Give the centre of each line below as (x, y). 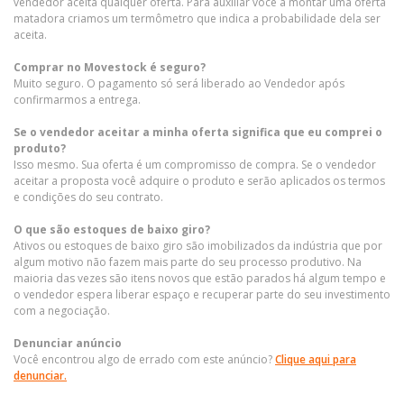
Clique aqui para (316, 359)
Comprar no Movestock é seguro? (110, 67)
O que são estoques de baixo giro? (112, 229)
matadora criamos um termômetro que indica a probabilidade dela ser (197, 18)
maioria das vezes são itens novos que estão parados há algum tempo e (200, 278)
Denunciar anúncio (68, 343)
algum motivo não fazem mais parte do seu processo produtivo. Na (188, 262)
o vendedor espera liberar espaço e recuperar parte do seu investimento (202, 294)
